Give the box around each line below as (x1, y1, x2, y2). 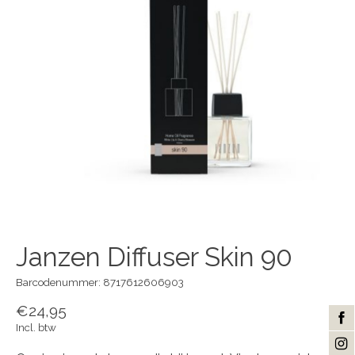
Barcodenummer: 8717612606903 (16, 276, 184, 289)
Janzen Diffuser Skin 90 (16, 242, 292, 273)
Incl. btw (16, 320, 56, 334)
